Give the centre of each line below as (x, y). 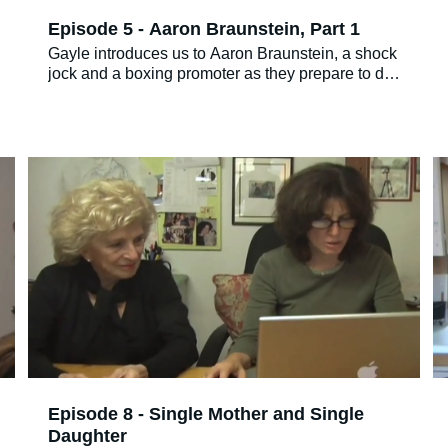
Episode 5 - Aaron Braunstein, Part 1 (204, 29)
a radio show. (95, 93)
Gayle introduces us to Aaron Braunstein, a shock (222, 53)
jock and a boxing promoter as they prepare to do (220, 73)
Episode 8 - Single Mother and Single (206, 414)
